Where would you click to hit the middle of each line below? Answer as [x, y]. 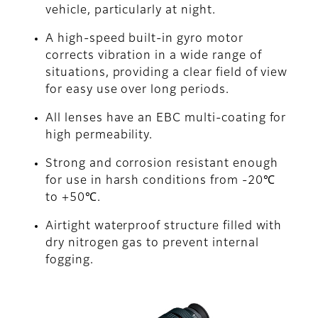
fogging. [70, 261]
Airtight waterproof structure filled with [164, 227]
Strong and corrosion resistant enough [162, 164]
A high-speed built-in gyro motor [144, 39]
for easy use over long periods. [137, 91]
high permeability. [99, 136]
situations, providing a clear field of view [167, 73]
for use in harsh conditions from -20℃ [160, 181]
